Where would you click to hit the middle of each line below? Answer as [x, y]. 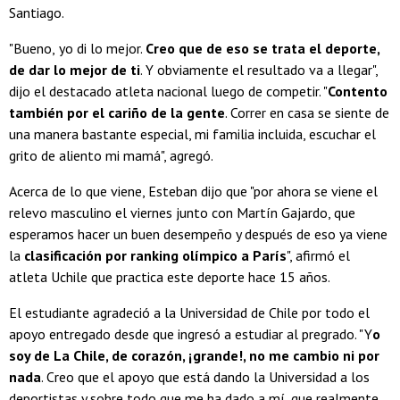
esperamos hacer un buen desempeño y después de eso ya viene [198, 233]
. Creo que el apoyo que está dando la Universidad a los [205, 376]
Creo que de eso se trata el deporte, [262, 48]
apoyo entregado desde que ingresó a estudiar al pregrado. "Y [191, 333]
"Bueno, [32, 48]
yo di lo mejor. [102, 48]
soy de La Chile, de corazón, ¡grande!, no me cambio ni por [194, 355]
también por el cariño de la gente [117, 112]
